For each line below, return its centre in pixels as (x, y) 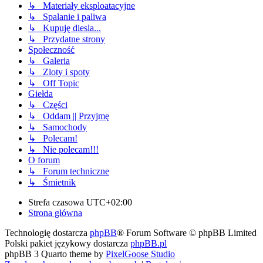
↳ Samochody (58, 127)
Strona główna (55, 213)
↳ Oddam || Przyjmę (69, 116)
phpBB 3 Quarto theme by (55, 254)
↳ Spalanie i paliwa (67, 17)
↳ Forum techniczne (69, 171)
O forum (44, 160)
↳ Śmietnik (52, 183)
